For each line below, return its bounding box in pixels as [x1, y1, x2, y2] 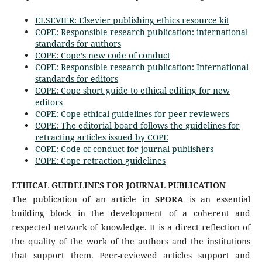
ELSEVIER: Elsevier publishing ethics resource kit [35, 14, 229, 26]
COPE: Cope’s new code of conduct [35, 49, 170, 61]
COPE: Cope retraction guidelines [35, 154, 166, 166]
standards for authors [35, 37, 121, 49]
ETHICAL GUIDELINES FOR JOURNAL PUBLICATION [11, 180, 228, 191]
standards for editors [35, 73, 118, 84]
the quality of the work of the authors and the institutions [11, 236, 251, 247]
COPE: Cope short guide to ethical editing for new [35, 84, 230, 96]
